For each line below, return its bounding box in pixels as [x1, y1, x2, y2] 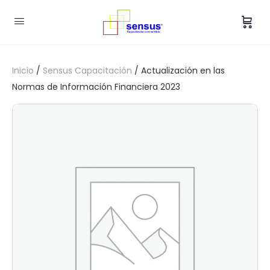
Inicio [12, 64, 34, 77]
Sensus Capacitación [43, 64, 132, 77]
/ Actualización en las [132, 64, 225, 77]
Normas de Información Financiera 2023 [12, 81, 180, 93]
